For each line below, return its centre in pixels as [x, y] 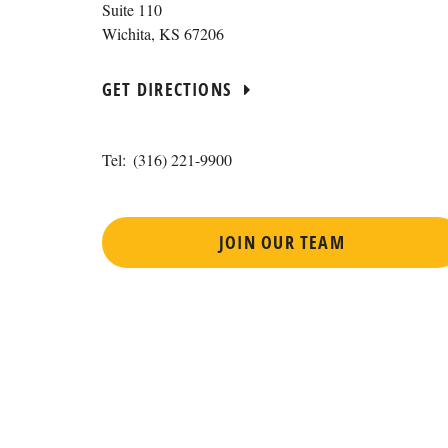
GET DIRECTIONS [169, 89]
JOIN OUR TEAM [282, 242]
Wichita [126, 33]
